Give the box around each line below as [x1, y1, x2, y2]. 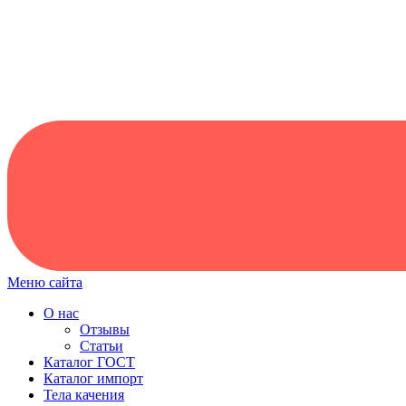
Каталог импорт [43, 371, 143, 386]
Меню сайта [7, 275, 82, 290]
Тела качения [43, 387, 124, 402]
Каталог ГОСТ [43, 354, 135, 370]
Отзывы [80, 322, 130, 337]
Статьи [80, 338, 123, 353]
